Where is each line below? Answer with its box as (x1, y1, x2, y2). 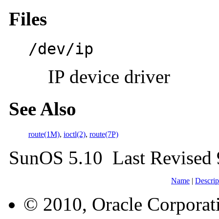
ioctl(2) (64, 130, 86, 139)
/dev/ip (28, 40, 93, 58)
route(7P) (89, 130, 118, 139)
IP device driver (48, 66, 170, 87)
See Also (9, 98, 76, 120)
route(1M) (28, 130, 60, 139)
